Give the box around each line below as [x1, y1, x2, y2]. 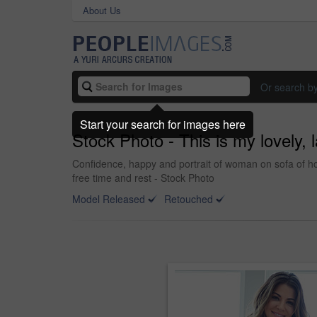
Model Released [72, 192, 145, 206]
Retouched [164, 192, 213, 206]
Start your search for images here [80, 115, 246, 132]
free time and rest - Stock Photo [72, 171, 214, 185]
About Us [83, 4, 121, 17]
